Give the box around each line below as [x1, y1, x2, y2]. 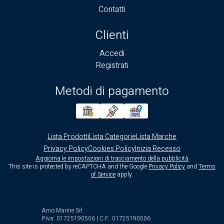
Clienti [95, 26, 129, 44]
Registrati [95, 59, 128, 72]
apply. [115, 169, 133, 179]
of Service [90, 169, 115, 179]
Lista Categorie [89, 131, 136, 142]
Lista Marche [136, 131, 176, 142]
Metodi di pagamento [55, 82, 169, 100]
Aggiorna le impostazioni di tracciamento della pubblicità [35, 153, 188, 163]
